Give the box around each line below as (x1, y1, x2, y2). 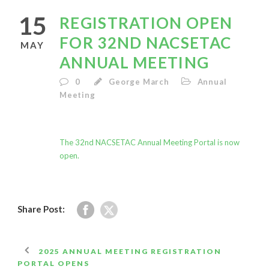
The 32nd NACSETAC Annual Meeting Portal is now (59, 138, 240, 147)
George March (109, 77, 169, 86)
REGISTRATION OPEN (59, 13, 233, 32)
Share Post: (17, 204, 65, 214)
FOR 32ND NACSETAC (59, 33, 232, 52)
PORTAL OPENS (17, 259, 89, 268)
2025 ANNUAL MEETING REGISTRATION (38, 247, 222, 256)
